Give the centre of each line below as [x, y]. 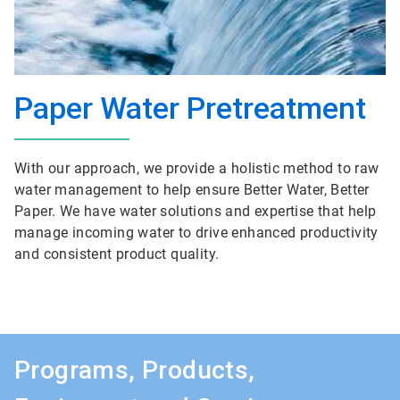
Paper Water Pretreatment [190, 108]
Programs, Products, [135, 370]
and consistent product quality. [117, 254]
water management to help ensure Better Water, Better [192, 190]
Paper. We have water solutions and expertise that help [196, 211]
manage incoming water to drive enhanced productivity [196, 233]
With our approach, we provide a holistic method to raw [197, 168]
